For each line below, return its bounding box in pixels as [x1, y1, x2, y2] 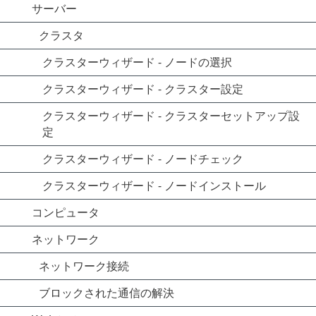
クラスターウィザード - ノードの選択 [42, 54, 232, 70]
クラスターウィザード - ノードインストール [42, 178, 266, 193]
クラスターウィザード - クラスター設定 [42, 81, 243, 97]
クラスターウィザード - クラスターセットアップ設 [42, 108, 300, 123]
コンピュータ [32, 205, 99, 220]
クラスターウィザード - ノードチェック [42, 151, 243, 166]
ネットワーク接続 [39, 258, 129, 274]
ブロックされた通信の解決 [39, 285, 174, 300]
